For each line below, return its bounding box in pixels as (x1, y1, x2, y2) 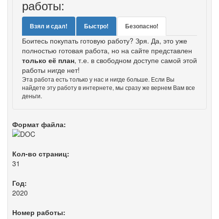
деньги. (22, 91, 42, 100)
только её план (22, 55, 74, 65)
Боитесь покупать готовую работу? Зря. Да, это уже (22, 36, 187, 45)
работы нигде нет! (22, 65, 80, 75)
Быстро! (84, 22, 109, 30)
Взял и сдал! (30, 22, 67, 30)
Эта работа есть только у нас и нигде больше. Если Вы (22, 75, 175, 83)
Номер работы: (12, 207, 66, 217)
